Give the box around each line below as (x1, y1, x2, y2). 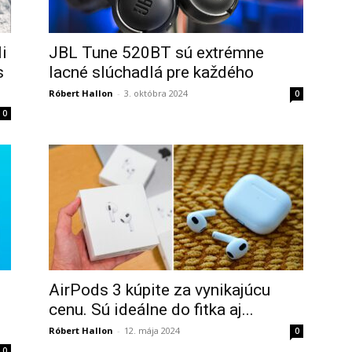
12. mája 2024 (124, 324, 180, 336)
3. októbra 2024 (124, 87, 188, 99)
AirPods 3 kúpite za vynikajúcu (49, 280, 270, 299)
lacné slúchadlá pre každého (49, 63, 254, 82)
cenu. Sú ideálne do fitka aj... (49, 300, 254, 319)
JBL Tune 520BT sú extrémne (49, 43, 264, 62)
